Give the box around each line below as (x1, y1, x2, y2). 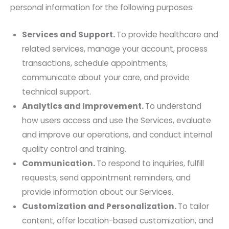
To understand (145, 100, 202, 111)
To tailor (178, 200, 210, 212)
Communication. (22, 157, 97, 169)
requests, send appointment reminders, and (22, 172, 191, 183)
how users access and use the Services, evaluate (22, 114, 212, 126)
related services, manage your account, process (22, 43, 208, 54)
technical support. (22, 86, 91, 97)
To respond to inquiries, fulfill (97, 157, 204, 169)
